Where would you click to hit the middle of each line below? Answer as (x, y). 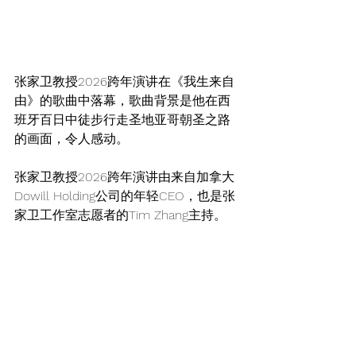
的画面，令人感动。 (72, 138)
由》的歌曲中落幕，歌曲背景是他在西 (122, 100)
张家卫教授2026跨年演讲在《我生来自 (124, 81)
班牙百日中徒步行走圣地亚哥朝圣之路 (122, 119)
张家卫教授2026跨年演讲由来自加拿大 (124, 176)
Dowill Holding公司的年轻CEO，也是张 (125, 195)
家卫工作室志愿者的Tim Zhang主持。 (120, 215)
